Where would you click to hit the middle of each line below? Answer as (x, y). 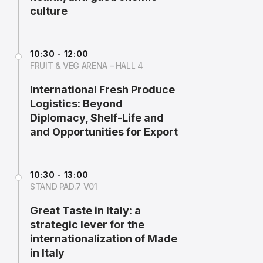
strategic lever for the (87, 225)
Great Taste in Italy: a (85, 210)
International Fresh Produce (102, 90)
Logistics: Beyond (76, 104)
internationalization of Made (104, 239)
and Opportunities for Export (104, 132)
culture (49, 11)
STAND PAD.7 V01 (64, 186)
